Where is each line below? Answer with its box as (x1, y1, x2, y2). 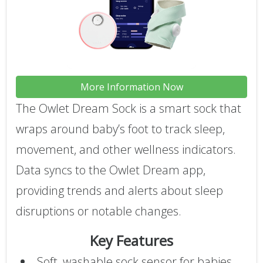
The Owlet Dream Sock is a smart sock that (16, 100, 241, 117)
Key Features (90, 230, 173, 250)
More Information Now (80, 80, 183, 94)
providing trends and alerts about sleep (16, 183, 223, 199)
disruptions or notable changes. (16, 203, 181, 220)
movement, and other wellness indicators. (16, 141, 236, 158)
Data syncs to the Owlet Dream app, (16, 162, 205, 178)
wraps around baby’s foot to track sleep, (16, 121, 225, 137)
